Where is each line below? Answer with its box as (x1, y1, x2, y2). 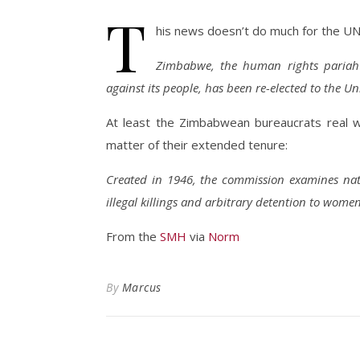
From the (106, 228, 160, 244)
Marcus (121, 280, 162, 295)
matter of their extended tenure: (106, 137, 288, 153)
